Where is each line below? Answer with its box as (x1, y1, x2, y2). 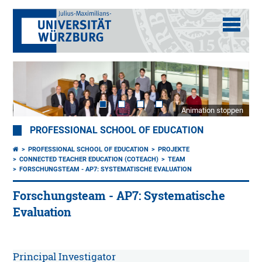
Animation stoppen (181, 106, 243, 115)
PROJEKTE (158, 146, 190, 154)
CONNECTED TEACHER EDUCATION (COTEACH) (19, 156, 159, 164)
